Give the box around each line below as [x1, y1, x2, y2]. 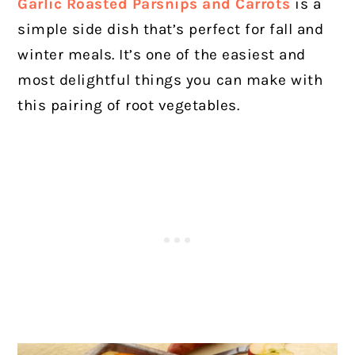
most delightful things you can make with [17, 71, 323, 89]
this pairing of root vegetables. [17, 96, 240, 114]
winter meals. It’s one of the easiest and [17, 45, 306, 63]
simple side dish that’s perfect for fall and [17, 20, 324, 38]
